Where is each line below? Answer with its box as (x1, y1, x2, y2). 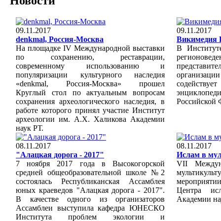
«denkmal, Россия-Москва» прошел (16, 79, 165, 88)
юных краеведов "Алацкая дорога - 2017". (16, 185, 165, 194)
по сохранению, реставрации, (16, 52, 165, 61)
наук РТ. (16, 123, 43, 132)
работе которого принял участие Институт (16, 106, 165, 114)
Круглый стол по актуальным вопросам (16, 88, 165, 97)
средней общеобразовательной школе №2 (16, 168, 165, 177)
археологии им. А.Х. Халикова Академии (16, 114, 165, 123)
